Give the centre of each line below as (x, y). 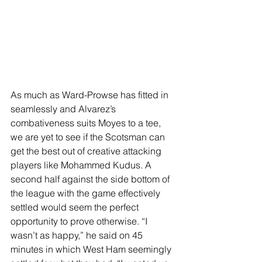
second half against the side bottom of (91, 179)
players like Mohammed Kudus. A (82, 165)
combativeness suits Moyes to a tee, (87, 123)
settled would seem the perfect (76, 207)
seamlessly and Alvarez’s (64, 109)
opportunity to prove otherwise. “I (80, 221)
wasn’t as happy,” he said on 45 (78, 235)
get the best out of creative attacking (87, 151)
